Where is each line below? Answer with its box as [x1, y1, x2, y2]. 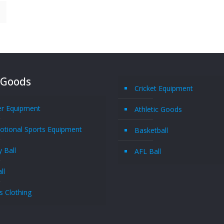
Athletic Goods [134, 104, 182, 114]
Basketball [134, 125, 168, 135]
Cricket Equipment [134, 83, 193, 93]
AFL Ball [134, 146, 161, 156]
